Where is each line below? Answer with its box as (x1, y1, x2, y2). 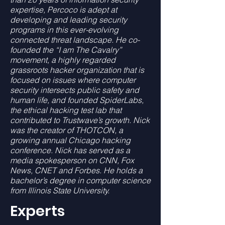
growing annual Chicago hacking (10, 135, 131, 145)
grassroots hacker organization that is (10, 65, 144, 75)
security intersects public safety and (10, 85, 139, 95)
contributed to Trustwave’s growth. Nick (10, 115, 150, 125)
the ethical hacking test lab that (10, 105, 122, 115)
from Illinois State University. (10, 185, 109, 195)
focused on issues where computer (10, 75, 136, 85)
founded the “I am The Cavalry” (10, 45, 122, 55)
